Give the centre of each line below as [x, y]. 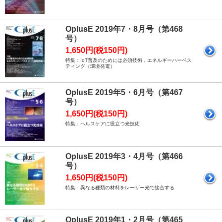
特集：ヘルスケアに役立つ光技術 [103, 123]
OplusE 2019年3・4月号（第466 [124, 157]
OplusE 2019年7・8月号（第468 [124, 29]
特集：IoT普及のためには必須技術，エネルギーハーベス [129, 60]
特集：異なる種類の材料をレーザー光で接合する [120, 188]
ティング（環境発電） [90, 66]
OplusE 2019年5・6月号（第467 [124, 92]
